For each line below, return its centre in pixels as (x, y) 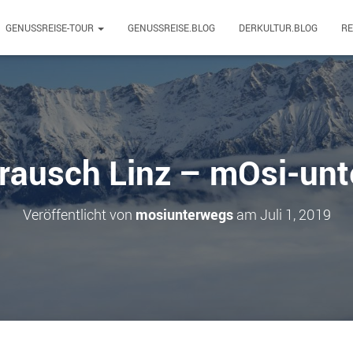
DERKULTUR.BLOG (278, 28)
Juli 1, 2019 (295, 214)
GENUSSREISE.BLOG (171, 28)
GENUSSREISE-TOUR (51, 28)
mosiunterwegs (184, 214)
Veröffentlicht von (79, 214)
